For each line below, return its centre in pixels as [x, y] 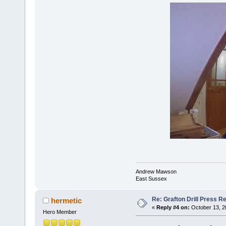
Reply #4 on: [173, 208]
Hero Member [60, 212]
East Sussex [151, 179]
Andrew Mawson [156, 172]
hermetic [67, 201]
